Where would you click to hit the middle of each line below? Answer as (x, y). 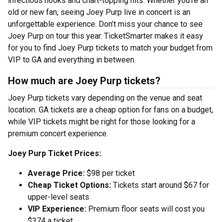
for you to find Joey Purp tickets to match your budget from (110, 48)
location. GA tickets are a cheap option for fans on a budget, (111, 110)
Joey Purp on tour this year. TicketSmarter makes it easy (106, 36)
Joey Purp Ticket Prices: (55, 153)
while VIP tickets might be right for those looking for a (102, 122)
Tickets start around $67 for (160, 185)
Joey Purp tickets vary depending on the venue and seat (105, 98)
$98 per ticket (111, 173)
